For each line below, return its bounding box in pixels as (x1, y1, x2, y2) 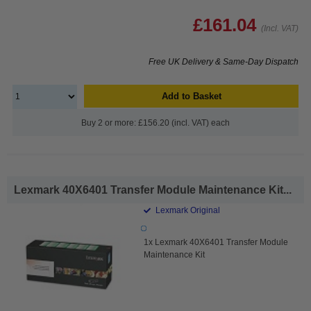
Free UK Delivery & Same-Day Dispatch (149, 56, 299, 67)
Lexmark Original (153, 205, 221, 215)
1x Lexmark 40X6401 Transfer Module (144, 237, 289, 247)
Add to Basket (161, 90, 221, 101)
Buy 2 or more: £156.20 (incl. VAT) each (81, 117, 230, 128)
